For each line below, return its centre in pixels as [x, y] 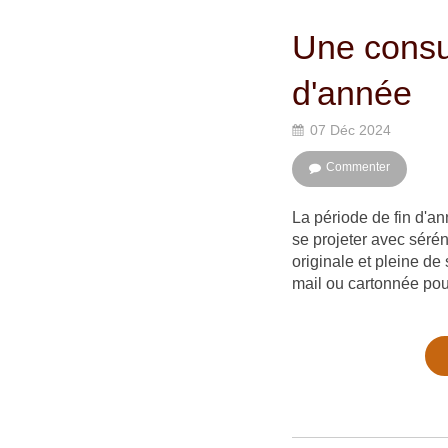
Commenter [358, 167]
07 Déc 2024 [350, 130]
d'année [352, 93]
